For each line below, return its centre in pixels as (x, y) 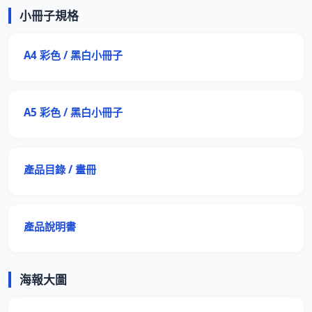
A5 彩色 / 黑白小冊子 (73, 112)
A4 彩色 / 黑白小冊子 (73, 55)
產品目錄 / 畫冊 (60, 169)
